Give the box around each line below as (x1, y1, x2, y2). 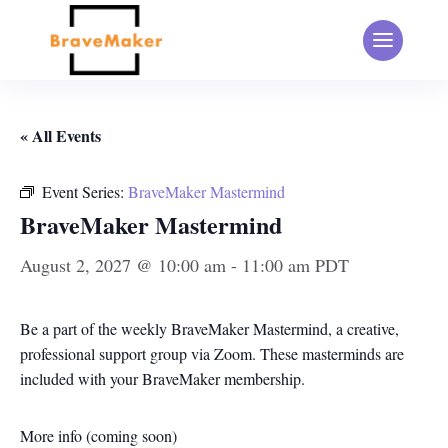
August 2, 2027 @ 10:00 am (20, 253, 226, 277)
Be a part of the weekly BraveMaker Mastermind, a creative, (20, 318, 399, 339)
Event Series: (42, 181, 128, 202)
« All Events (20, 124, 101, 147)
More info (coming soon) (20, 425, 177, 446)
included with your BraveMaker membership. (20, 368, 305, 389)
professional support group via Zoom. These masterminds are (20, 343, 404, 364)
